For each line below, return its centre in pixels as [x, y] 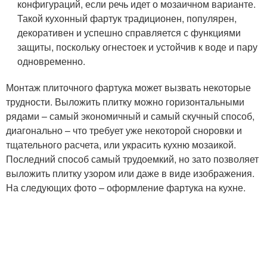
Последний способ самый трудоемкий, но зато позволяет [132, 159]
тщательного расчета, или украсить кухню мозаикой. [121, 145]
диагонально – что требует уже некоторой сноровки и [124, 130]
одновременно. [52, 61]
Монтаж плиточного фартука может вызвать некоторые [128, 87]
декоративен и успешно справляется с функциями [129, 32]
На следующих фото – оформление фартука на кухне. [126, 187]
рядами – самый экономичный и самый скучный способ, [130, 116]
